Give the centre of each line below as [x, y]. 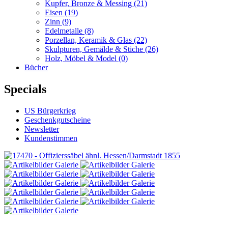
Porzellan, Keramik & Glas [89, 40]
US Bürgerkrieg [50, 110]
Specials [25, 89]
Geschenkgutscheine [58, 120]
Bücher [36, 67]
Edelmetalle [65, 31]
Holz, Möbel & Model [82, 58]
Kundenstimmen [51, 138]
